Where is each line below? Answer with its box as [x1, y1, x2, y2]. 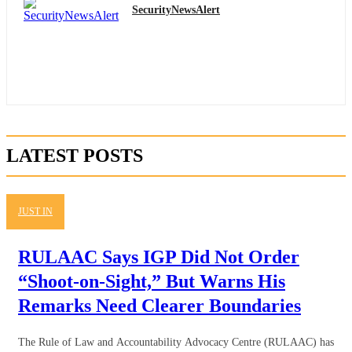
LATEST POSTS [6, 145, 143, 166]
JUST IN [18, 205, 53, 217]
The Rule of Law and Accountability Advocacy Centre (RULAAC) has [18, 335, 334, 348]
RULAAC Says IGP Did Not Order [18, 246, 299, 267]
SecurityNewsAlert [132, 3, 220, 16]
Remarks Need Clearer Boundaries [18, 295, 301, 316]
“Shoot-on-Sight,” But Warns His [18, 270, 285, 291]
